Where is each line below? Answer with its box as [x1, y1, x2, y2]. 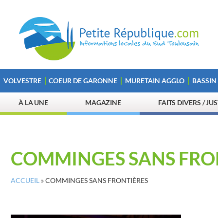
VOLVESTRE [3, 76, 41, 85]
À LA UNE [18, 98, 49, 107]
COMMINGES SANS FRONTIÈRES [45, 177, 148, 184]
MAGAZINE [85, 98, 122, 107]
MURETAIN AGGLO [125, 76, 184, 85]
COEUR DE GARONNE [49, 76, 118, 85]
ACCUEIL [11, 177, 39, 184]
